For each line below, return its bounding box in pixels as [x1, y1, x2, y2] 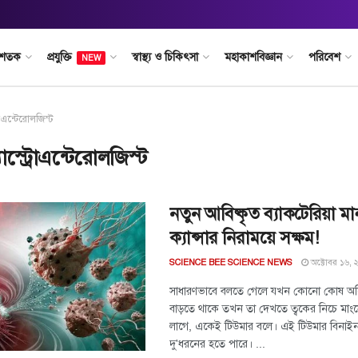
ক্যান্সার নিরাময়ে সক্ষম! [169, 227, 319, 249]
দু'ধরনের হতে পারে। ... [169, 336, 265, 352]
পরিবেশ [308, 50, 340, 64]
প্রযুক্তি [46, 50, 72, 64]
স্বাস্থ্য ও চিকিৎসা [131, 50, 198, 64]
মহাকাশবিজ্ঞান [224, 50, 282, 64]
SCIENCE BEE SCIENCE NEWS [169, 257, 292, 268]
